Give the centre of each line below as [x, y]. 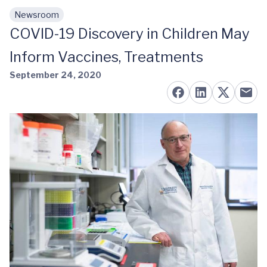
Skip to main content [66, 21]
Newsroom [37, 15]
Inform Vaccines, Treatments [106, 57]
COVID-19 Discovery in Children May [130, 34]
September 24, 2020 [55, 75]
